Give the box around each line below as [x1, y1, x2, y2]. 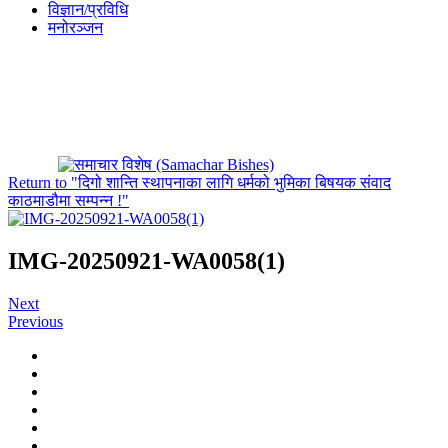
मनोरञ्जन [48, 19, 103, 36]
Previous [8, 312, 63, 330]
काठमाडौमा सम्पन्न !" [8, 192, 129, 209]
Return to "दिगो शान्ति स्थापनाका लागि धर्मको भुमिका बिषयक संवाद [8, 174, 391, 191]
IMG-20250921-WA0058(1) [8, 247, 285, 274]
